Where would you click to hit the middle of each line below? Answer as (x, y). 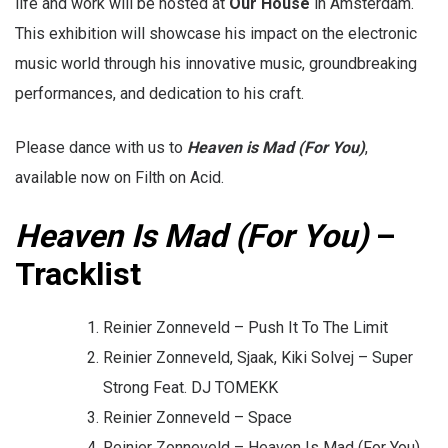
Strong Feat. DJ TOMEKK (190, 388)
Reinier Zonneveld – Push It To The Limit (245, 328)
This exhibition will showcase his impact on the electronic (216, 34)
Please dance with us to (101, 148)
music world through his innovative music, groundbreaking (216, 64)
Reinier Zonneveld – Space (197, 418)
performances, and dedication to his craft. (159, 94)
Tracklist (82, 274)
